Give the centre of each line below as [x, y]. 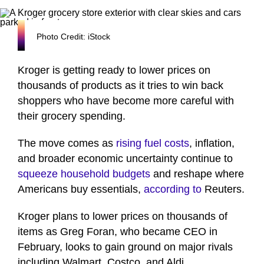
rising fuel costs [153, 143]
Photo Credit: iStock [73, 37]
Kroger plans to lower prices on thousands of [123, 217]
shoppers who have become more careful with [126, 101]
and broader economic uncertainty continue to [125, 159]
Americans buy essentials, [81, 189]
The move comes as [67, 143]
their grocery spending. [72, 116]
